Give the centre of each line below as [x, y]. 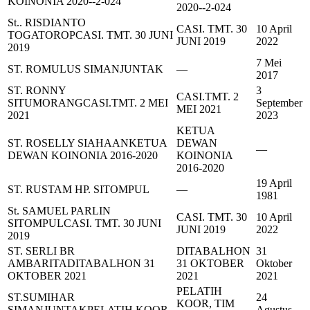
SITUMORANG [45, 103]
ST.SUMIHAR [41, 298]
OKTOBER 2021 [47, 276]
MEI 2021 [199, 109]
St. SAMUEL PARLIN [59, 211]
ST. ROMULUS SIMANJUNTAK [85, 69]
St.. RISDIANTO [47, 23]
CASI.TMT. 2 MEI [126, 103]
